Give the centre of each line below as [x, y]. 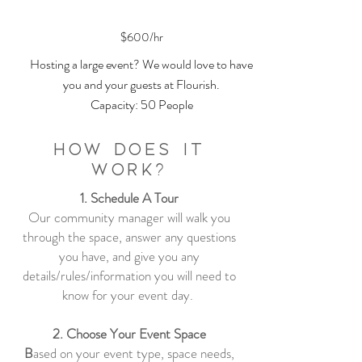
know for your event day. [129, 295]
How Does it [129, 149]
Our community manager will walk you [129, 217]
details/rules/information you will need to [129, 276]
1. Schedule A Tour [129, 198]
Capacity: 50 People [141, 105]
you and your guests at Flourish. [141, 84]
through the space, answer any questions [129, 237]
